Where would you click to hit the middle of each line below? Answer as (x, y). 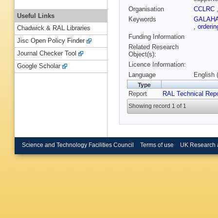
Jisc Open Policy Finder (51, 41)
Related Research (154, 47)
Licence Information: (157, 65)
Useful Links (36, 16)
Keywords (142, 19)
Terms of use (157, 145)
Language (142, 75)
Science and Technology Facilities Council (78, 145)
